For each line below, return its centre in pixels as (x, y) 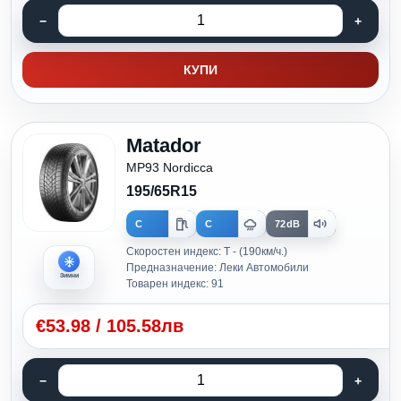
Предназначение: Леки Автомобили (218, 268)
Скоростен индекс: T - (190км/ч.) (207, 252)
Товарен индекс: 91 (175, 284)
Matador (164, 145)
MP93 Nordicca (170, 167)
